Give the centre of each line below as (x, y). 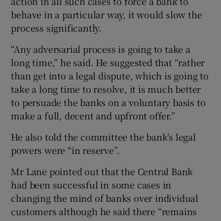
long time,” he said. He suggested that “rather (108, 62)
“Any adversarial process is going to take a (101, 49)
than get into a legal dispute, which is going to (110, 75)
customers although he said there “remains (104, 211)
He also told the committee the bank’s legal (103, 136)
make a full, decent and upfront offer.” (93, 115)
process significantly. (56, 27)
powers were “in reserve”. (65, 150)
